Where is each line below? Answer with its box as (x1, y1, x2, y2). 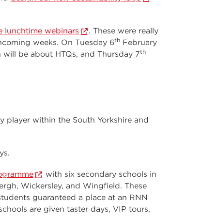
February (120, 38, 157, 47)
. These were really (89, 26, 158, 35)
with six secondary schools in (43, 170, 156, 179)
